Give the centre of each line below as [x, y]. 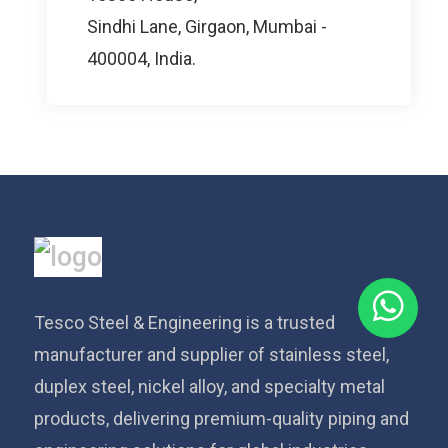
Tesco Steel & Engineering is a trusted [184, 322]
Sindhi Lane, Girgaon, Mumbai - [206, 26]
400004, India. [141, 58]
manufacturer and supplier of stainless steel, [211, 354]
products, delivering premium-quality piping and [221, 418]
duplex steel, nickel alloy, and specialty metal [209, 386]
